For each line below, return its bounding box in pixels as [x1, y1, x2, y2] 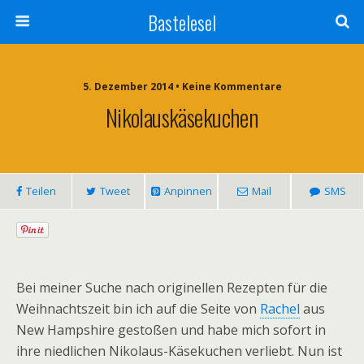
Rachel [260, 300, 300, 318]
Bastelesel [148, 7, 216, 37]
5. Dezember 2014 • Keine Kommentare [82, 80, 282, 93]
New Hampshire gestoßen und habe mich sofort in [16, 321, 326, 339]
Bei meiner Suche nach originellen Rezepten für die [16, 279, 327, 297]
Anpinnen [163, 184, 212, 198]
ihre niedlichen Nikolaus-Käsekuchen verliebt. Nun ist [16, 342, 342, 360]
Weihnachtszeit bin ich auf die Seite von [16, 300, 260, 318]
